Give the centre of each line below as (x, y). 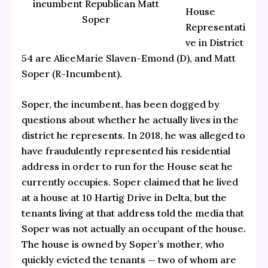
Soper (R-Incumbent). (71, 73)
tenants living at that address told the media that (133, 213)
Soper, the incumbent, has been (95, 104)
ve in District (214, 42)
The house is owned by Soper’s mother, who (123, 244)
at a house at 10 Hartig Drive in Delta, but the (124, 198)
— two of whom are (191, 260)
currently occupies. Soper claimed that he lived (130, 182)
